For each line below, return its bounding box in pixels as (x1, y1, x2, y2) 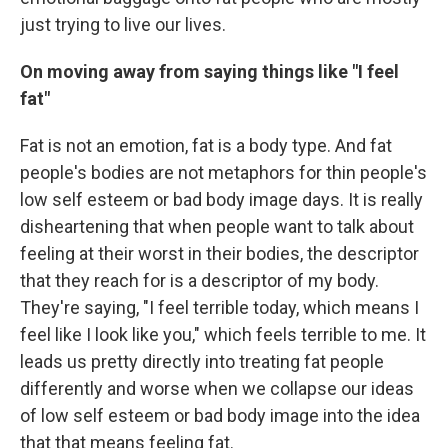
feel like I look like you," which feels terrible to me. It (20, 323, 426, 345)
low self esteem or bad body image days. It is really (20, 188, 423, 210)
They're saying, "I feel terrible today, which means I (20, 296, 419, 318)
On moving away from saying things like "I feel (20, 60, 399, 82)
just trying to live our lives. (20, 13, 226, 35)
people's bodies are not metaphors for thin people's (20, 161, 427, 183)
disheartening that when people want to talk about (20, 215, 414, 237)
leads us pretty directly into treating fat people (20, 350, 384, 372)
